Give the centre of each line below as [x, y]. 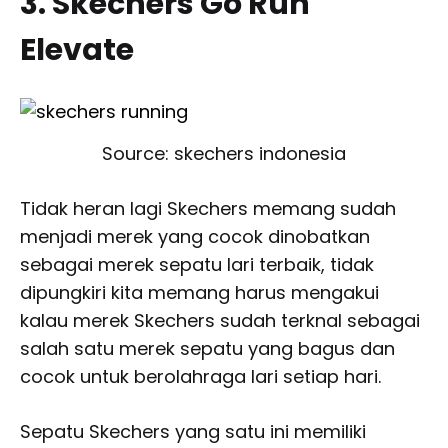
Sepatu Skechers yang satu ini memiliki [193, 432]
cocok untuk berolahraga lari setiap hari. [200, 377]
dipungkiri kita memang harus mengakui [199, 293]
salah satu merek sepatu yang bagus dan [207, 349]
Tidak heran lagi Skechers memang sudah [208, 209]
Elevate [77, 49]
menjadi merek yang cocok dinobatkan [195, 237]
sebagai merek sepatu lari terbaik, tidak [197, 265]
